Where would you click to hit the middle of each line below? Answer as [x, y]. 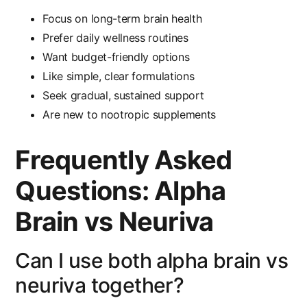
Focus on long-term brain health [122, 19]
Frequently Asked [124, 160]
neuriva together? [100, 285]
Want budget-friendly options [116, 57]
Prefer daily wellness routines [115, 38]
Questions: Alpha [121, 191]
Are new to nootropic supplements [130, 115]
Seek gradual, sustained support [123, 96]
